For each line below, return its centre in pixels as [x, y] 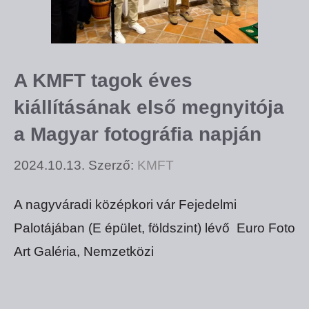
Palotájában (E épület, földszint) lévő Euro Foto [154, 228]
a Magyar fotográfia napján [138, 134]
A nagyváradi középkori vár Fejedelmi [127, 205]
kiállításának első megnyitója [149, 107]
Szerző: [113, 166]
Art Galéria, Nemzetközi [84, 252]
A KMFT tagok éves [103, 80]
